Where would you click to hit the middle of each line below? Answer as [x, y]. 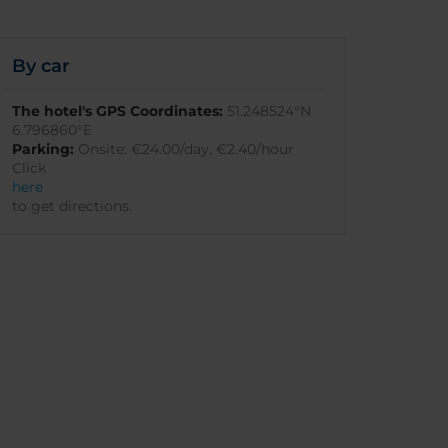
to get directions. [72, 206]
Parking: [43, 149]
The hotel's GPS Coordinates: [118, 111]
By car [41, 66]
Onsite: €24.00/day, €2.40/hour [184, 149]
